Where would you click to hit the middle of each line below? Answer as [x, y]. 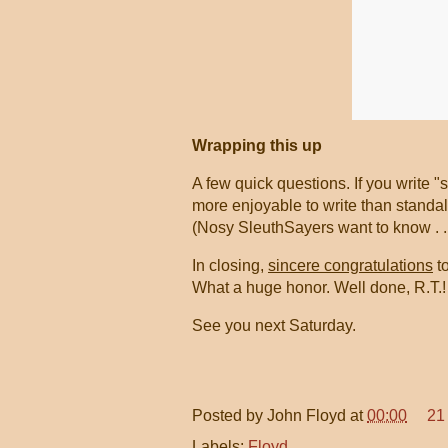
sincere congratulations [350, 265]
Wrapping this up [257, 145]
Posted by [229, 415]
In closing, [230, 265]
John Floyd [306, 415]
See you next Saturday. [274, 325]
